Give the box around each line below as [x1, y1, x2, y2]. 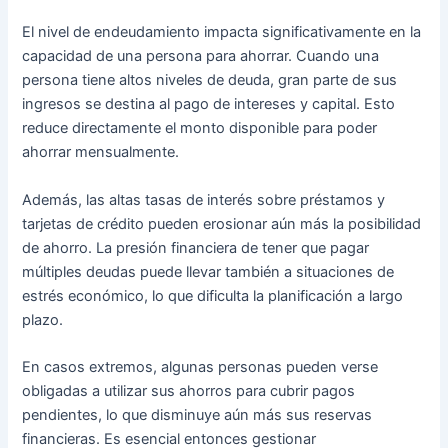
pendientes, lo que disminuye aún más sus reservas [22, 405, 373, 424]
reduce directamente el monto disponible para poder [22, 119, 378, 138]
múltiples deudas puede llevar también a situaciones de [22, 262, 395, 281]
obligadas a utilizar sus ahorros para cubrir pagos [22, 381, 356, 400]
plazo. [22, 310, 64, 329]
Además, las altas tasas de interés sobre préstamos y [22, 190, 386, 209]
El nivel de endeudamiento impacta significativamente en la [22, 23, 422, 42]
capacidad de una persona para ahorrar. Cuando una [22, 47, 380, 66]
